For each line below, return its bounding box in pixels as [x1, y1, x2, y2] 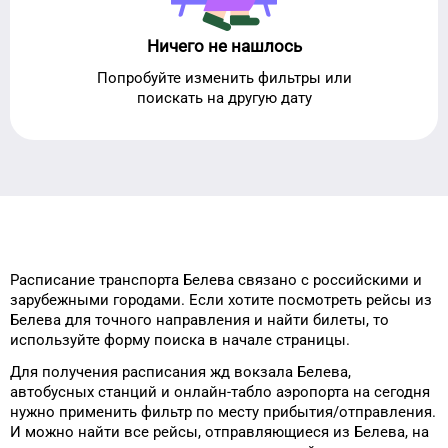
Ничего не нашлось [146, 35, 302, 56]
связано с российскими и [234, 271, 422, 289]
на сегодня [349, 383, 430, 401]
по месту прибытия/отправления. [192, 403, 436, 421]
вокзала [234, 363, 293, 381]
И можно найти [10, 423, 120, 441]
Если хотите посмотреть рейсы [189, 291, 411, 309]
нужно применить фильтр [10, 403, 192, 421]
